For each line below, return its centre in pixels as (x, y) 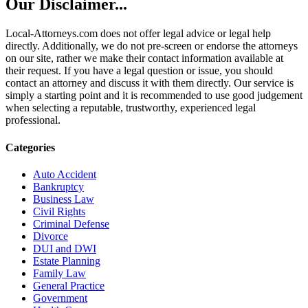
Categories (30, 147)
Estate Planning (67, 261)
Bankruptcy (58, 186)
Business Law (64, 199)
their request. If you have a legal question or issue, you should (139, 71)
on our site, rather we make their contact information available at (144, 58)
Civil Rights (59, 211)
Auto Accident (65, 174)
